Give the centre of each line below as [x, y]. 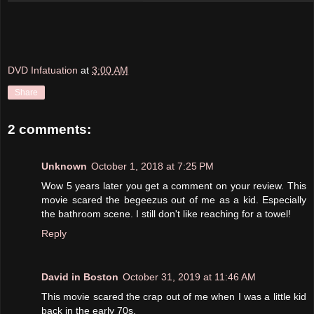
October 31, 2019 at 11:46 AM [189, 277]
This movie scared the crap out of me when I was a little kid [174, 296]
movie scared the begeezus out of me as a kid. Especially [174, 199]
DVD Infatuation [43, 70]
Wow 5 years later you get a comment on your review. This [174, 185]
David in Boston [80, 277]
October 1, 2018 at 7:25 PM [152, 166]
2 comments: [49, 130]
